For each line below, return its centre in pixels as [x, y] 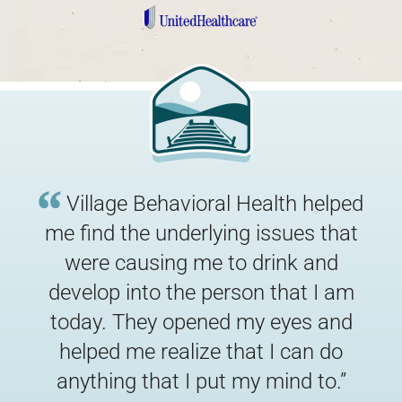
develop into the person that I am [201, 292]
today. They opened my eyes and [201, 322]
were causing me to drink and [201, 262]
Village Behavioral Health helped [215, 203]
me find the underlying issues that [201, 233]
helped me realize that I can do [201, 351]
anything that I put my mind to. [198, 381]
